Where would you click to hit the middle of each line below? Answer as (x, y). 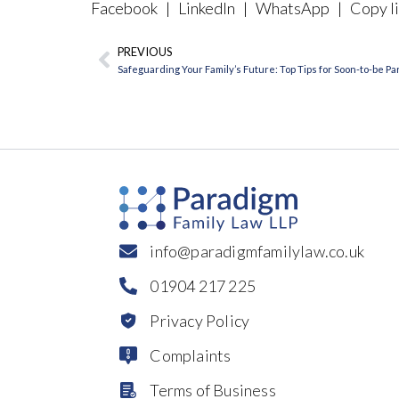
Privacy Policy (200, 320)
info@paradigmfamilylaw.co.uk (257, 251)
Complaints (191, 355)
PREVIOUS (145, 51)
